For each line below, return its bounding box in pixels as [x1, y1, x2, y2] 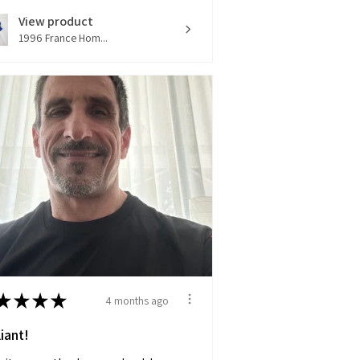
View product [18, 13, 93, 31]
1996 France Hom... [18, 31, 108, 46]
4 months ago [105, 292, 169, 308]
